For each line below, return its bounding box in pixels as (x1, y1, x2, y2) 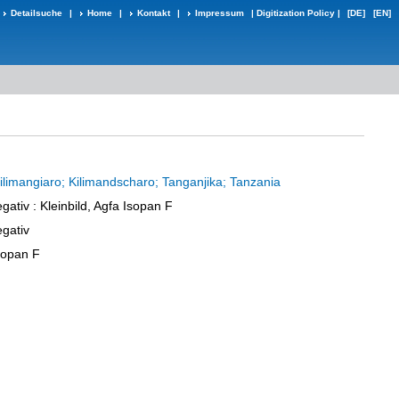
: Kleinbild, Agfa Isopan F (29, 199, 173, 213)
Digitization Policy (256, 8, 335, 18)
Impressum (195, 8, 244, 18)
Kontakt (137, 8, 170, 18)
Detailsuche (11, 8, 62, 18)
